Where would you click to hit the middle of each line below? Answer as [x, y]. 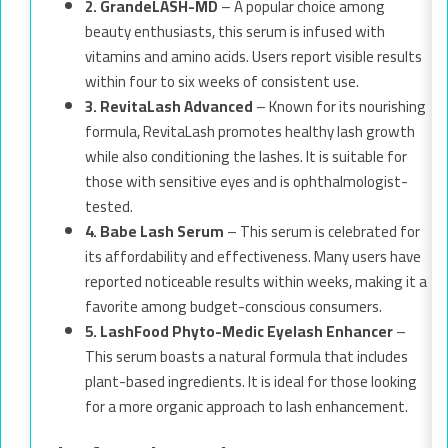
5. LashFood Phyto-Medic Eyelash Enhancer [239, 331]
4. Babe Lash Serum [154, 231]
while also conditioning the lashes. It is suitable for [246, 156]
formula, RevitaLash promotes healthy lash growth [250, 131]
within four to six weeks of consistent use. [222, 81]
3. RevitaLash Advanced [169, 106]
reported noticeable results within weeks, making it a [256, 281]
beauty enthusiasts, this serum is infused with [235, 31]
